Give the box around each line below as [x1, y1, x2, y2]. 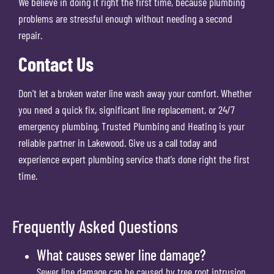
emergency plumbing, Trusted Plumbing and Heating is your [18, 119, 245, 133]
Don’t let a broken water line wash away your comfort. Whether [18, 86, 252, 100]
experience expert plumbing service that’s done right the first [18, 152, 250, 166]
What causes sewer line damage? [37, 245, 206, 264]
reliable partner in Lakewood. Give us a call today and [18, 136, 217, 150]
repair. [18, 28, 42, 42]
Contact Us [18, 52, 94, 76]
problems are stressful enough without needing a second [18, 11, 232, 25]
